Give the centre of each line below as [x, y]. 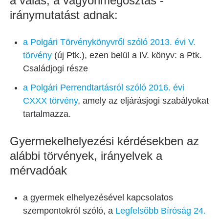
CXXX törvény [50, 101]
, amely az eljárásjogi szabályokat [143, 101]
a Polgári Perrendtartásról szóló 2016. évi [104, 88]
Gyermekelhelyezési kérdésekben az [104, 141]
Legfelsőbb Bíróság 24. [161, 211]
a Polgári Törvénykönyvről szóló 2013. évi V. [109, 42]
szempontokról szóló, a [69, 211]
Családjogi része [55, 68]
